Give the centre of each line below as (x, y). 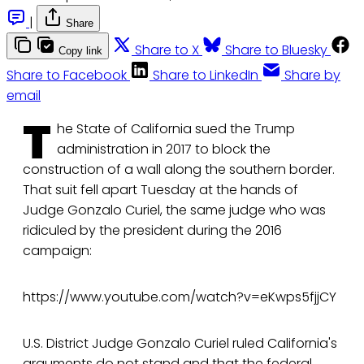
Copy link (80, 51)
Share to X (167, 50)
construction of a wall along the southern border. (179, 170)
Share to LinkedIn (206, 76)
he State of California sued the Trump (176, 129)
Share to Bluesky (276, 50)
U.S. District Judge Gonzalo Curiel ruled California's (180, 344)
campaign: (57, 251)
